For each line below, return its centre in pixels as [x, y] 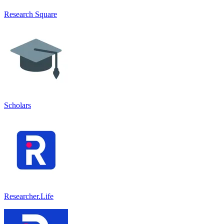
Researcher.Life [29, 196]
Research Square [30, 14]
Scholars [17, 105]
